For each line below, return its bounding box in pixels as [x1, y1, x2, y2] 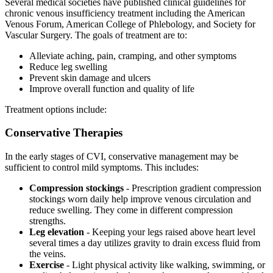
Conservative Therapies [5, 126, 122, 140]
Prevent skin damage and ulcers [29, 72, 151, 83]
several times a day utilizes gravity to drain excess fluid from [29, 237, 260, 248]
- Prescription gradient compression [124, 182, 261, 193]
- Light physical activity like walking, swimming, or [64, 259, 265, 270]
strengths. [29, 215, 66, 226]
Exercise [29, 259, 64, 270]
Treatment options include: [5, 104, 107, 115]
